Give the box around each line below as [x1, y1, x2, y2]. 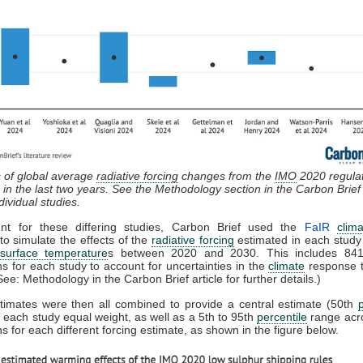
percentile [257, 310, 308, 324]
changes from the [178, 169, 275, 183]
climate [268, 259, 305, 273]
